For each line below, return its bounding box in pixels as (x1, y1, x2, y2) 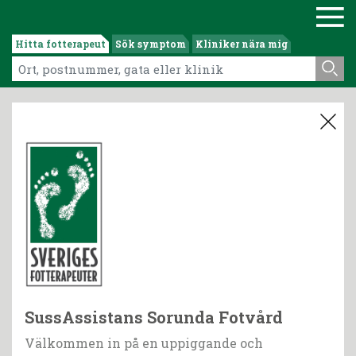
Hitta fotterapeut (15, 37, 106, 51)
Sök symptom (115, 37, 186, 51)
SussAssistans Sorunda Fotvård (25, 307, 283, 328)
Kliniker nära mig (195, 37, 288, 51)
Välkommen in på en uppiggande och (25, 335, 263, 352)
